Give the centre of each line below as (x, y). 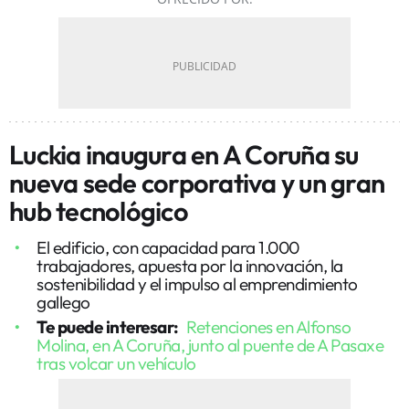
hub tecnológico (99, 211)
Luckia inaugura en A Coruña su (184, 154)
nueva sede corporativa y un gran (197, 183)
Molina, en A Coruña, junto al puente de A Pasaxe (210, 345)
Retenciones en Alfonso (268, 326)
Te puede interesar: (109, 326)
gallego (63, 302)
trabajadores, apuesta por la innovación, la (190, 265)
